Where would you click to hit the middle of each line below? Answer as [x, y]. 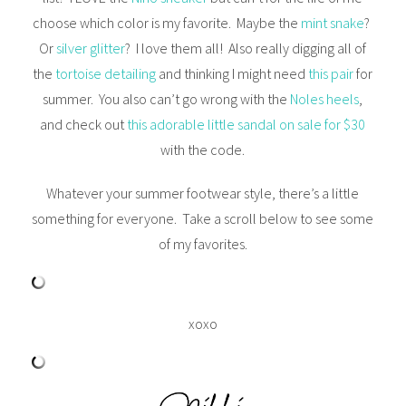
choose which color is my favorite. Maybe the [167, 22]
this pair [331, 73]
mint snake [333, 22]
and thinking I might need [232, 73]
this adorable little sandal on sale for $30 [246, 124]
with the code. [203, 149]
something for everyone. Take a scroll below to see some [203, 218]
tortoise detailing [106, 73]
